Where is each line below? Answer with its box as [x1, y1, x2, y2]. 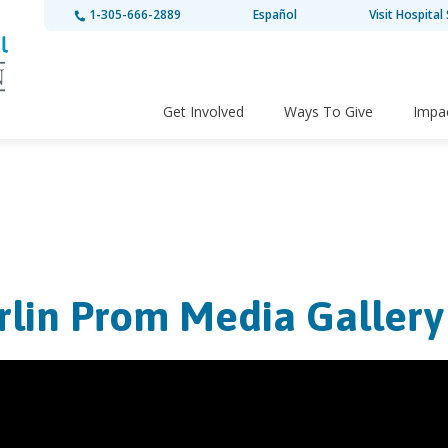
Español [252, 6, 297, 23]
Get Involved [163, 102, 244, 122]
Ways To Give [284, 102, 373, 122]
